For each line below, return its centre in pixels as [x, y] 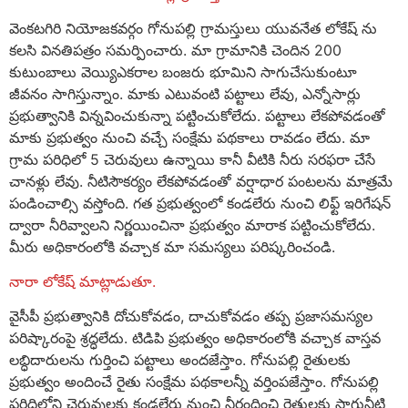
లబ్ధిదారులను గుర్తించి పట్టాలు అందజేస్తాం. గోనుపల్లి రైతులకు [180, 360]
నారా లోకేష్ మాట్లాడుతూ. [82, 282]
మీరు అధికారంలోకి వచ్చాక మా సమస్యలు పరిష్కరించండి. [172, 246]
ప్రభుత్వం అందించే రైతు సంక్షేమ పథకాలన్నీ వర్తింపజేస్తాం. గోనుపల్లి [194, 382]
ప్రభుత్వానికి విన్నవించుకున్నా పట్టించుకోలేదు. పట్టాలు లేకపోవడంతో [197, 115]
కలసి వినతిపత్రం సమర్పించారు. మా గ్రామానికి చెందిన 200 [175, 50]
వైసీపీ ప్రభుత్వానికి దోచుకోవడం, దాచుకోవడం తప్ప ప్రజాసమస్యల [191, 316]
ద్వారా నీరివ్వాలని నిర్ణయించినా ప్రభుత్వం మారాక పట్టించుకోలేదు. [192, 224]
